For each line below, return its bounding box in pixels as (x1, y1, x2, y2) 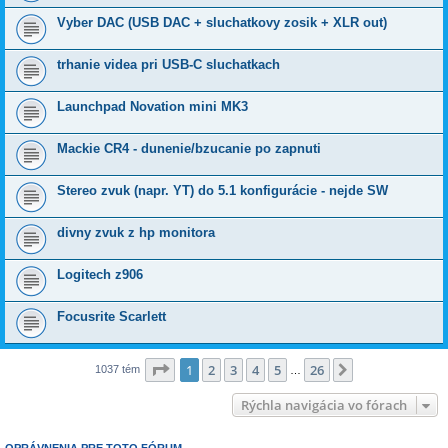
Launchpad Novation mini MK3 (57, 99, 248, 115)
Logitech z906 (57, 267, 143, 283)
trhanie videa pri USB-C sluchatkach (57, 57, 280, 73)
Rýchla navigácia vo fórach (241, 396, 407, 415)
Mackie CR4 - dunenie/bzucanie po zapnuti (57, 141, 321, 157)
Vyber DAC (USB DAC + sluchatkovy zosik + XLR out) (57, 15, 387, 31)
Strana (170, 360, 215, 379)
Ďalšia (356, 362, 396, 381)
